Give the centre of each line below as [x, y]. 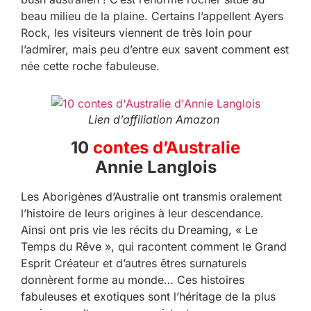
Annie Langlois [155, 167]
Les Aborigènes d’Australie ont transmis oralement [151, 196]
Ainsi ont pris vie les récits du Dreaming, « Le [139, 229]
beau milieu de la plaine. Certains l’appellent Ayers [152, 16]
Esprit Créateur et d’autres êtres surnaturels [134, 263]
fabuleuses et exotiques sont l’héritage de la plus [148, 296]
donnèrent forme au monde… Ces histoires [133, 279]
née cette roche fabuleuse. [90, 66]
